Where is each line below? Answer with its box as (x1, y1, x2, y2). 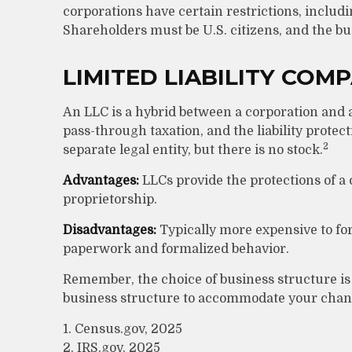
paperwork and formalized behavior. (63, 242, 289, 256)
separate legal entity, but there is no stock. (63, 143, 323, 157)
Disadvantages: (63, 223, 156, 237)
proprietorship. (63, 192, 157, 207)
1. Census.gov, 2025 (63, 322, 182, 336)
